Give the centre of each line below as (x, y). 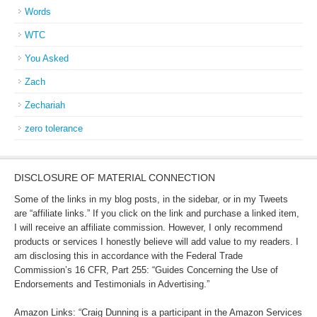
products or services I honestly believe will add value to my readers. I (156, 242)
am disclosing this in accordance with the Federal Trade (128, 256)
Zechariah (45, 105)
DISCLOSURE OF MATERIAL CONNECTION (115, 178)
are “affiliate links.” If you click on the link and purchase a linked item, (157, 213)
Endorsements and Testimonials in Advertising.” (112, 284)
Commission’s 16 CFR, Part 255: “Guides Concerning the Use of (146, 270)
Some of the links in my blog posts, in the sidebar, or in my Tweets (151, 199)
